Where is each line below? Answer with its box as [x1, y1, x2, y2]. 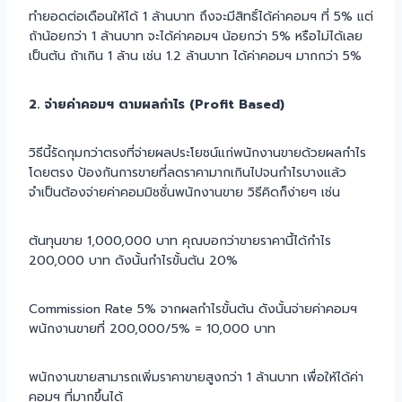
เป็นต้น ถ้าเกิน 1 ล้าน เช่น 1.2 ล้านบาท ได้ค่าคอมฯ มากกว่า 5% [29, 46, 362, 66]
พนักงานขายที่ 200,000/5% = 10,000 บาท [29, 319, 275, 338]
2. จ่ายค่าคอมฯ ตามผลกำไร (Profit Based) [29, 94, 284, 114]
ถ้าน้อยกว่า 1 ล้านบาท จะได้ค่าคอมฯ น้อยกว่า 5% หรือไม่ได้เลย [29, 26, 363, 46]
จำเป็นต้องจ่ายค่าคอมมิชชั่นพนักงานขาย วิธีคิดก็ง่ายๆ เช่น [29, 182, 340, 202]
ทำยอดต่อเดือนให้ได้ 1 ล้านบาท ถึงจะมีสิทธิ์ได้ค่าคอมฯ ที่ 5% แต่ [29, 6, 373, 26]
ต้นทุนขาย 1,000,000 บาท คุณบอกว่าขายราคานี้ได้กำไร [29, 231, 331, 250]
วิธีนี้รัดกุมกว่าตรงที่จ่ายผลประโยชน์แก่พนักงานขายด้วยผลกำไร [29, 143, 366, 162]
